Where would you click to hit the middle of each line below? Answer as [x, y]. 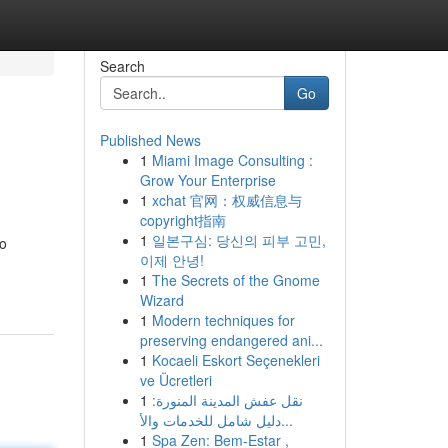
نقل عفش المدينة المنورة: [227, 400]
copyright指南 [182, 220]
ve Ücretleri [175, 380]
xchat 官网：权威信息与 [226, 200]
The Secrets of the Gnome [235, 280]
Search [122, 66]
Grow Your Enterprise [207, 180]
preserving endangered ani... [231, 340]
